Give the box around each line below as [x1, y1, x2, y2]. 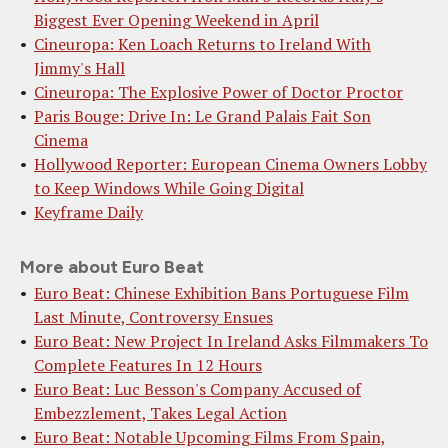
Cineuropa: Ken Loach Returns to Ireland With [34, 32, 371, 55]
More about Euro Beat [20, 255, 204, 278]
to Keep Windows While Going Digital [34, 176, 304, 199]
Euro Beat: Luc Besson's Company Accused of [34, 377, 361, 400]
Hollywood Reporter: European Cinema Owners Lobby [34, 152, 427, 175]
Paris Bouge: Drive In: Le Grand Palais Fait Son [34, 104, 371, 127]
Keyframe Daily [34, 200, 143, 223]
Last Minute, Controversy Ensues [34, 305, 273, 328]
